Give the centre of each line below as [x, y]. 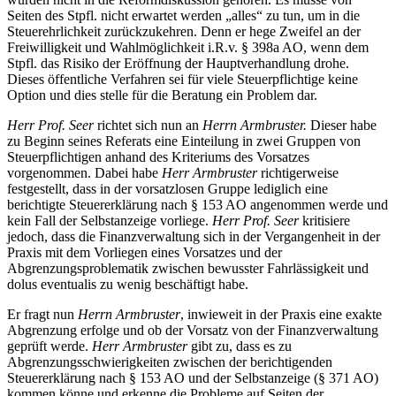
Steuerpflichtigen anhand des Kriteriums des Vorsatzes [158, 157]
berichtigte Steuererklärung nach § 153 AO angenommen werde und [198, 205]
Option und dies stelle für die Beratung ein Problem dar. [162, 95]
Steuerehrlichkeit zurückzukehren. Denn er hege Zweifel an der [184, 32]
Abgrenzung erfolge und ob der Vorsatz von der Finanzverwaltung [193, 331]
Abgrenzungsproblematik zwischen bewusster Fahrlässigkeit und [188, 269]
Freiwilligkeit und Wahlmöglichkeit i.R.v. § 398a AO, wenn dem [188, 48]
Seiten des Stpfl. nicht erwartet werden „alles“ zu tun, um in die [183, 16]
